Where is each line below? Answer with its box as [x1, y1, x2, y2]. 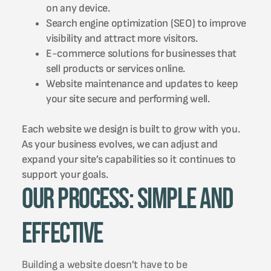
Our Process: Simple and [22, 182, 233, 217]
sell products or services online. [46, 62, 186, 76]
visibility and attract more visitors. [46, 32, 198, 45]
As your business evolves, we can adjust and [22, 138, 218, 151]
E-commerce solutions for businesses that [46, 47, 237, 60]
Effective [22, 217, 103, 252]
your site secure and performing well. [46, 93, 210, 106]
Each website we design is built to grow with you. [22, 123, 240, 136]
